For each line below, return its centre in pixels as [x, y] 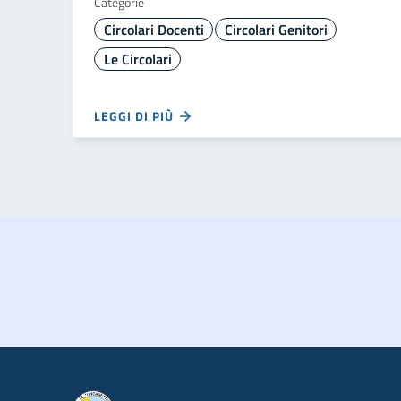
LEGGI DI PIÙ [136, 116]
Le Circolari [137, 59]
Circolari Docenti [154, 30]
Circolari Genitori [276, 30]
